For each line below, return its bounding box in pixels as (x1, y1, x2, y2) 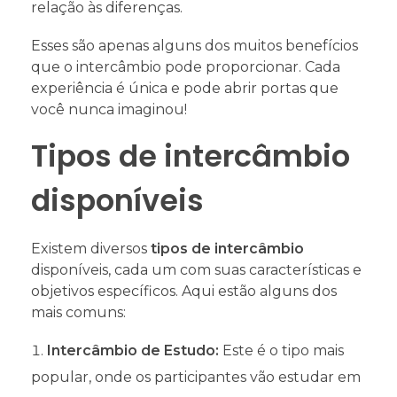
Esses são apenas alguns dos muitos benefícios (31, 37, 358, 55)
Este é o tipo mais (219, 342, 344, 360)
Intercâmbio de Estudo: (47, 342, 219, 360)
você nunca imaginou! (31, 101, 187, 119)
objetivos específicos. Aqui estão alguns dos (31, 283, 337, 300)
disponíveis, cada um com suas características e (31, 261, 362, 279)
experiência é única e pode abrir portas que (31, 80, 339, 97)
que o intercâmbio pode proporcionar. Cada (31, 58, 340, 76)
